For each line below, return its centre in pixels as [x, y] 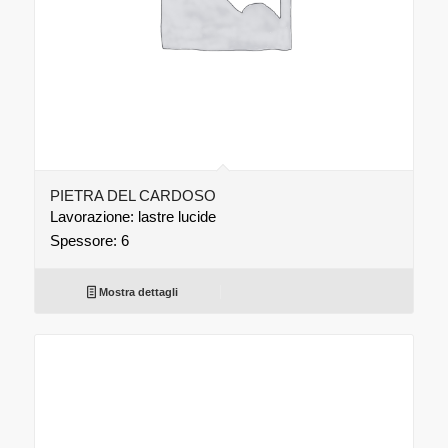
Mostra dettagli [137, 292]
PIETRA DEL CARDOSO [132, 196]
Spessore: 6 [89, 241]
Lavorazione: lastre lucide [132, 217]
